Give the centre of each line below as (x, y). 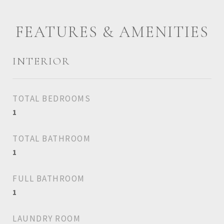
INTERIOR (41, 61)
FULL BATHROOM (49, 178)
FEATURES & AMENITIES (112, 32)
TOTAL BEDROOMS (51, 98)
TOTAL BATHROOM (51, 138)
